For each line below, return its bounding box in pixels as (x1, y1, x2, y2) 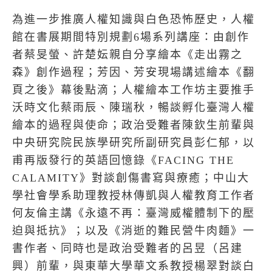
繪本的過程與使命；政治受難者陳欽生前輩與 (12, 119, 255, 131)
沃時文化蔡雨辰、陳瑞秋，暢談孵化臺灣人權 (12, 101, 255, 114)
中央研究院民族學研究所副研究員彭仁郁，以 (12, 137, 255, 149)
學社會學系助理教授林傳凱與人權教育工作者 (12, 189, 255, 202)
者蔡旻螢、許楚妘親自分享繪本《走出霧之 (12, 49, 243, 61)
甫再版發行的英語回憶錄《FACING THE (12, 154, 234, 166)
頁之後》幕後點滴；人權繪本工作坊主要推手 (12, 84, 255, 96)
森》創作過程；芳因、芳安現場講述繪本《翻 (12, 66, 255, 78)
